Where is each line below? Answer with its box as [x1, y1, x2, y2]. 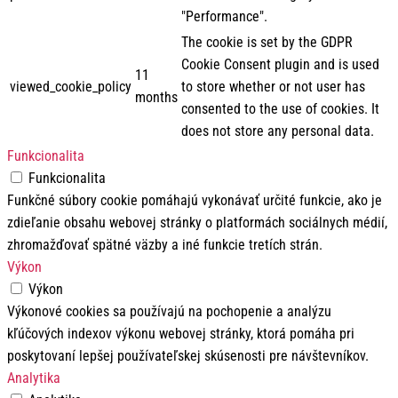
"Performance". [181, 8, 267, 26]
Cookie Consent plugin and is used [181, 56, 379, 74]
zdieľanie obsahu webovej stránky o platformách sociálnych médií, [7, 214, 387, 232]
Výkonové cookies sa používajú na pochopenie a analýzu [7, 303, 331, 321]
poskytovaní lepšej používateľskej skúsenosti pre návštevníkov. [7, 347, 369, 365]
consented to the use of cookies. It [181, 100, 379, 118]
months [135, 89, 178, 107]
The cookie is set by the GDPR [181, 34, 353, 52]
